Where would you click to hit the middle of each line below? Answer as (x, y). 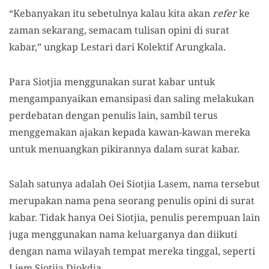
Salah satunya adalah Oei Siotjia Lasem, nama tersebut (134, 184)
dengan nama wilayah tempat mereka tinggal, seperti (132, 251)
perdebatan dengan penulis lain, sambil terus (113, 115)
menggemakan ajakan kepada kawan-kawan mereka (130, 132)
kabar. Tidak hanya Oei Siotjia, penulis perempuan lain (134, 217)
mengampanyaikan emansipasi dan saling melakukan (131, 98)
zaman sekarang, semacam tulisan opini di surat (119, 30)
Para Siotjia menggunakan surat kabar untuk (112, 82)
